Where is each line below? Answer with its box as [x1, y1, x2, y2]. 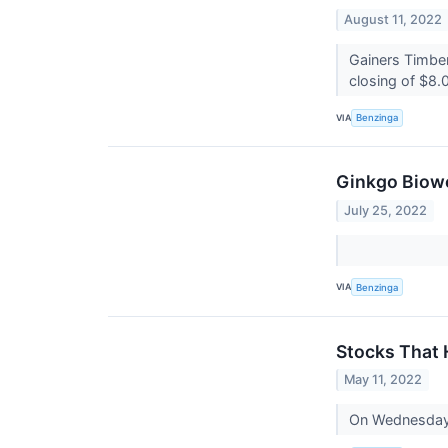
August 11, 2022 [344, 12, 443, 28]
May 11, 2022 [344, 371, 423, 387]
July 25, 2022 [344, 202, 428, 218]
